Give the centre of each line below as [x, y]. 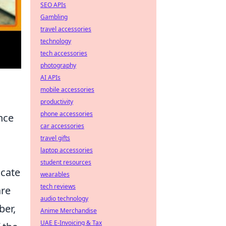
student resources [66, 162]
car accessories [62, 126]
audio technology [64, 199]
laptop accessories [67, 150]
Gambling [54, 17]
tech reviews [58, 186]
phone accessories [67, 114]
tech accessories [64, 53]
